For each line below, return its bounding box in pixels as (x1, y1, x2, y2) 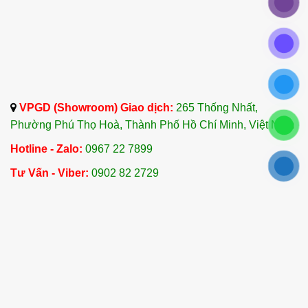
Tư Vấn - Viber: (10, 167, 89, 179)
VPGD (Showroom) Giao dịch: (16, 102, 176, 114)
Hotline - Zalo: (10, 143, 82, 155)
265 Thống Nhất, (176, 102, 258, 114)
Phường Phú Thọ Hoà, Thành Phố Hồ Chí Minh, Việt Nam (10, 119, 294, 131)
